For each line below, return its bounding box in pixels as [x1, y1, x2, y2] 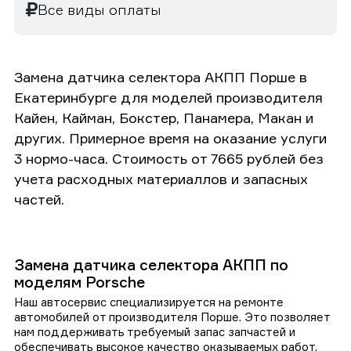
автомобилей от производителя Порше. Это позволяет [14, 309, 330, 324]
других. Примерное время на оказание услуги [14, 128, 327, 147]
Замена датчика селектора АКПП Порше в [14, 67, 307, 85]
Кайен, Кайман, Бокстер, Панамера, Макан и [14, 108, 313, 126]
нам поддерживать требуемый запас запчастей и [14, 324, 295, 339]
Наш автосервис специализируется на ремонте [14, 294, 284, 309]
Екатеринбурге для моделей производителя [14, 88, 323, 106]
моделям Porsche [14, 272, 145, 291]
